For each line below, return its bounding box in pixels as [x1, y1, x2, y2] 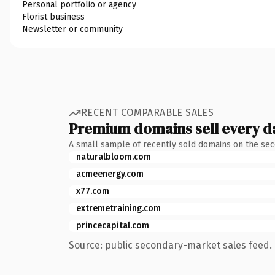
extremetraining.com [76, 203, 161, 214]
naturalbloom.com [76, 151, 151, 162]
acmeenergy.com [76, 168, 144, 179]
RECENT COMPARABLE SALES [81, 107, 214, 118]
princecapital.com [76, 220, 149, 231]
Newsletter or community [22, 23, 123, 34]
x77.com [76, 185, 109, 196]
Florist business [22, 11, 85, 22]
